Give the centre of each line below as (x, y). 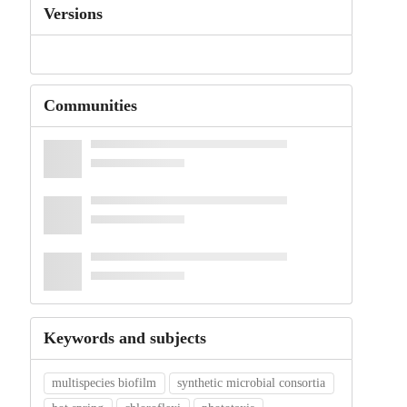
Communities (90, 106)
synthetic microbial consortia (252, 383)
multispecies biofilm (104, 383)
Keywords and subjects (124, 338)
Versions (73, 14)
